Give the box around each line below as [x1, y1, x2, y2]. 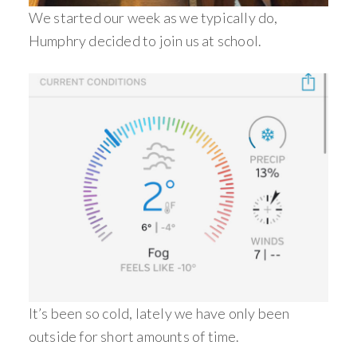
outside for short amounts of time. [28, 327, 240, 345]
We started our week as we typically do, [28, 8, 278, 26]
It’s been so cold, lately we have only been [28, 304, 290, 322]
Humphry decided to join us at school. [28, 31, 262, 49]
